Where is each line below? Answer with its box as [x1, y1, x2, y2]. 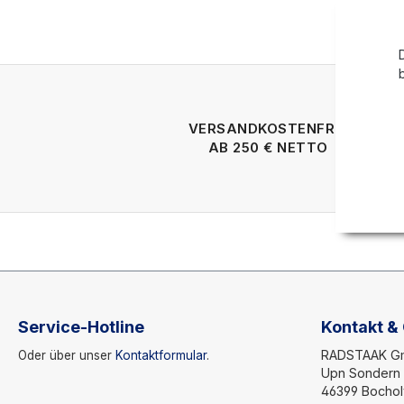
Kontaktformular [115, 348, 207, 363]
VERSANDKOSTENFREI [188, 120, 348, 137]
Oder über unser [18, 348, 115, 363]
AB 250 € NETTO [207, 139, 328, 156]
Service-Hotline [18, 317, 144, 336]
